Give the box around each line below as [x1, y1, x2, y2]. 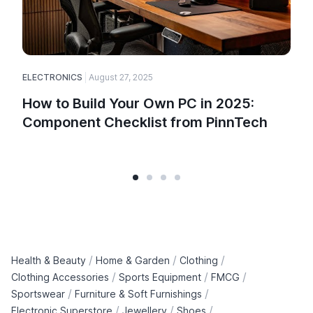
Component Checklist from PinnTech [22, 114, 268, 131]
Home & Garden [96, 254, 170, 266]
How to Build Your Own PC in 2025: [22, 95, 254, 112]
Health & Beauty [11, 254, 86, 266]
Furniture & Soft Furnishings [75, 287, 202, 300]
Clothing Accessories [11, 270, 109, 283]
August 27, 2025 [89, 72, 153, 83]
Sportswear [11, 287, 65, 300]
